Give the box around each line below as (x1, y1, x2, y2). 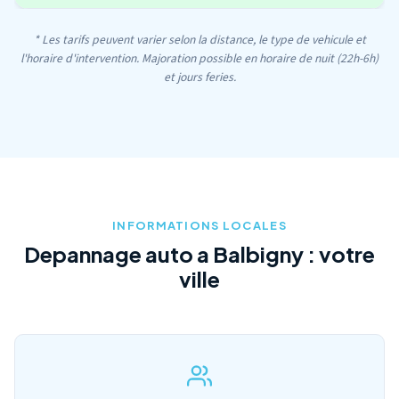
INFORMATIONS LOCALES (112, 218, 287, 232)
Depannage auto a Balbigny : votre (24, 240, 375, 267)
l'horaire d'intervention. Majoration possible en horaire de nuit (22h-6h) (20, 50, 379, 67)
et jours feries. (163, 69, 236, 85)
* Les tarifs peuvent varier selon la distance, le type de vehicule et (33, 31, 366, 48)
